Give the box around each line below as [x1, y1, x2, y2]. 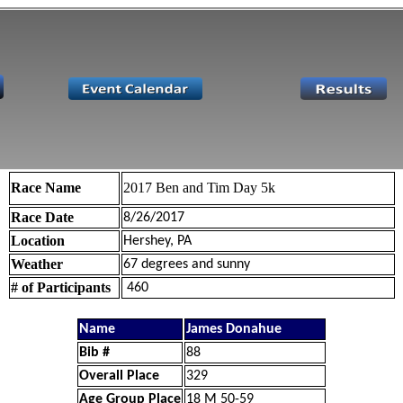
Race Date [10, 210, 74, 225]
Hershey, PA [122, 234, 192, 248]
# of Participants [10, 280, 111, 295]
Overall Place [79, 369, 159, 383]
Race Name [10, 180, 81, 195]
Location [10, 233, 65, 248]
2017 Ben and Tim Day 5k [122, 180, 275, 195]
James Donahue [186, 322, 282, 336]
